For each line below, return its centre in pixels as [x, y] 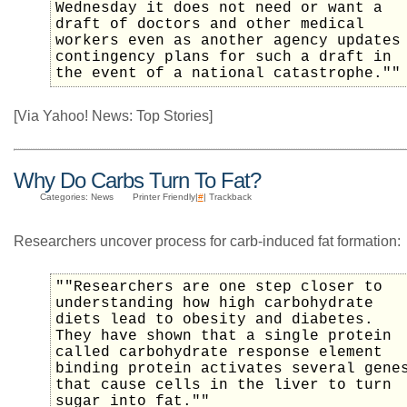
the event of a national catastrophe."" [228, 74]
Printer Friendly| [165, 197]
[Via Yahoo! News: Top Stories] [113, 116]
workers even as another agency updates [228, 41]
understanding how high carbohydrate [214, 304]
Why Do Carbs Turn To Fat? [137, 180]
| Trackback [227, 197]
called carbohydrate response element [219, 353]
